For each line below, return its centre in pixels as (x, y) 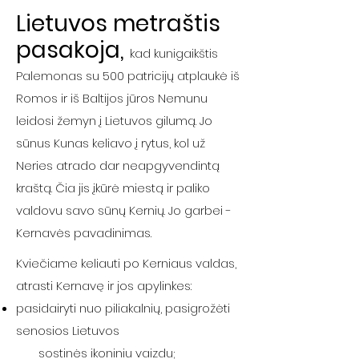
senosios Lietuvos (68, 331)
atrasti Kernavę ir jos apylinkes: (104, 286)
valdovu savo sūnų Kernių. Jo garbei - (124, 210)
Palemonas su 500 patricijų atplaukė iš (128, 76)
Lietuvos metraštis (118, 24)
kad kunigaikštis (174, 53)
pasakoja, (70, 50)
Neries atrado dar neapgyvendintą (118, 165)
